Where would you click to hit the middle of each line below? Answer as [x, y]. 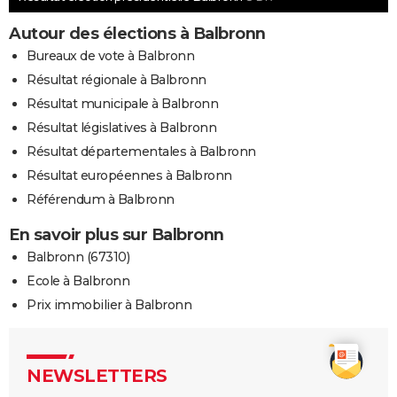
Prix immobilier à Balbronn [109, 305]
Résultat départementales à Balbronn [141, 152]
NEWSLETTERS [97, 376]
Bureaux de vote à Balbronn [110, 56]
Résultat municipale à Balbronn [122, 104]
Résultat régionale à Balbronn [117, 80]
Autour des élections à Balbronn [137, 34]
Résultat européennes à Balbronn [129, 176]
